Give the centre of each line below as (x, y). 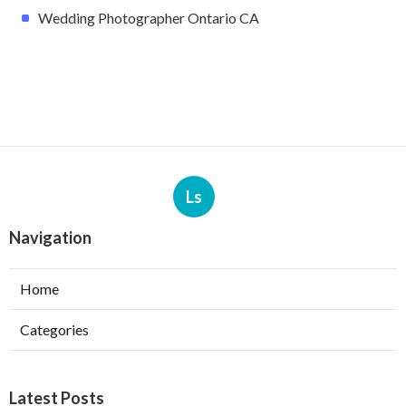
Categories (54, 329)
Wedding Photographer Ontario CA (149, 17)
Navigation (50, 237)
